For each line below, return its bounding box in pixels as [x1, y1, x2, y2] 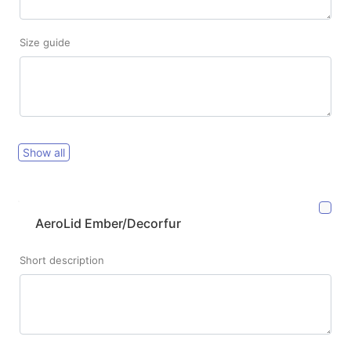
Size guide [20, 36, 71, 49]
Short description [20, 254, 104, 267]
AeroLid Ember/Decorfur [35, 215, 181, 232]
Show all [23, 146, 65, 160]
